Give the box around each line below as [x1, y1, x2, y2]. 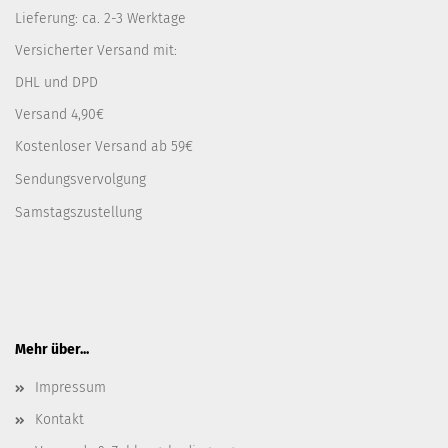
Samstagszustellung [15, 204, 142, 221]
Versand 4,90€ [15, 106, 104, 123]
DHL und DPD [15, 74, 98, 91]
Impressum [35, 379, 106, 396]
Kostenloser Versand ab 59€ [15, 138, 193, 155]
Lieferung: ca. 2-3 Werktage [15, 10, 186, 27]
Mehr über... [15, 341, 89, 358]
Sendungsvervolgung [15, 171, 146, 188]
